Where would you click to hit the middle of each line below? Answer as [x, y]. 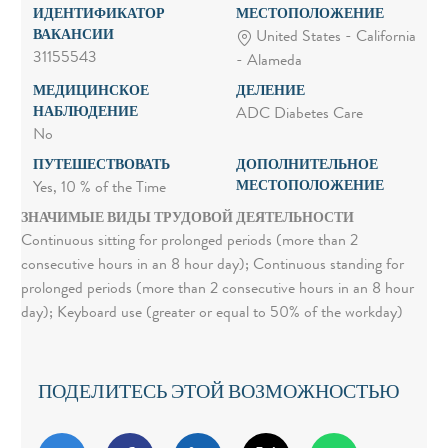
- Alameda [268, 62]
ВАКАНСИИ [73, 35]
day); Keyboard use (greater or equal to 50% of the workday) [211, 314]
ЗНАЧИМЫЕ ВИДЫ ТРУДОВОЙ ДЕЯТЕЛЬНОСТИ [187, 219]
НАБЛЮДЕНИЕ [85, 113]
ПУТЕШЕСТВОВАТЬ [101, 166]
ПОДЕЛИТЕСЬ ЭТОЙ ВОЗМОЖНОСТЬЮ [218, 394]
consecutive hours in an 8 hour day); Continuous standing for [212, 266]
